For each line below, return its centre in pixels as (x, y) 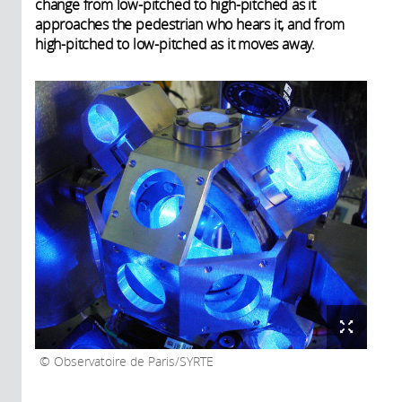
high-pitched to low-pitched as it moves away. (175, 44)
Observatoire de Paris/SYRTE (132, 361)
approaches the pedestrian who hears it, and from (190, 24)
